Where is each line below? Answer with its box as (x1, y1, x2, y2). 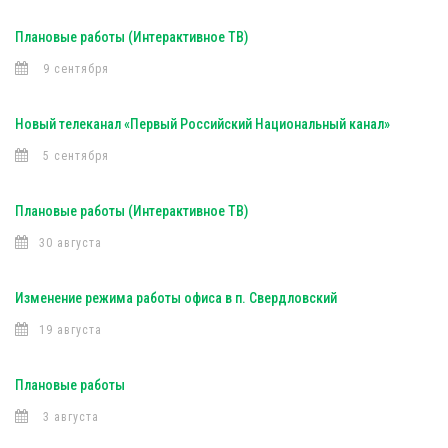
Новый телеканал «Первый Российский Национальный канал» (15, 116, 390, 132)
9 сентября (39, 62, 109, 76)
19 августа (39, 323, 102, 337)
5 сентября (39, 149, 109, 163)
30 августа (39, 236, 102, 250)
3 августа (39, 410, 99, 424)
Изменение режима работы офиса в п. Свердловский (15, 290, 337, 306)
